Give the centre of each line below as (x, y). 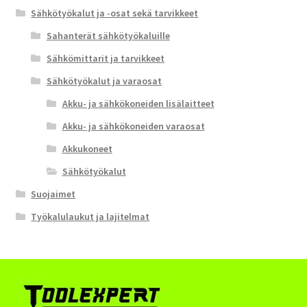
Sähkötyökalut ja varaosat (104, 81)
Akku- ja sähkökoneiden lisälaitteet (138, 103)
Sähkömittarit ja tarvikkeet (105, 58)
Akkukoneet (87, 149)
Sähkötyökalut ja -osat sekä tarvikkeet (115, 13)
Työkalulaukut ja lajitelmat (90, 217)
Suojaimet (53, 194)
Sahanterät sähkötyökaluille (108, 36)
